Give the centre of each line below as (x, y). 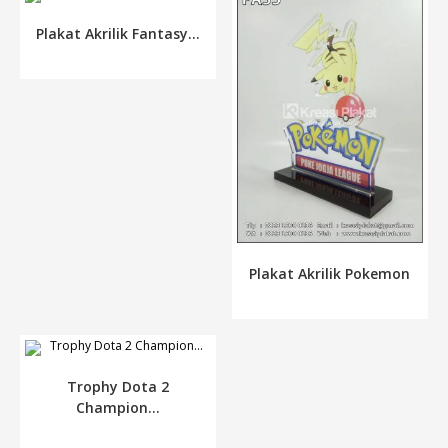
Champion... (118, 408)
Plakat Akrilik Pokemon (330, 274)
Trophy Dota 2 (118, 387)
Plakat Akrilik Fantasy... (118, 34)
